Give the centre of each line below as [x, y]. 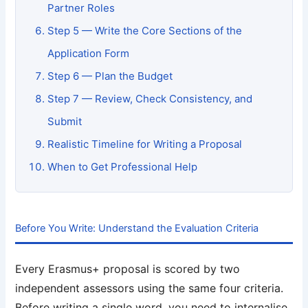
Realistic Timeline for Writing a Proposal [145, 144]
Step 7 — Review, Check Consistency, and [150, 99]
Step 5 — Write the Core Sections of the [145, 31]
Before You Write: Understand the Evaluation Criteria [137, 229]
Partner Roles [81, 8]
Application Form [89, 54]
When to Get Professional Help [123, 167]
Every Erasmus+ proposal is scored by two [128, 269]
